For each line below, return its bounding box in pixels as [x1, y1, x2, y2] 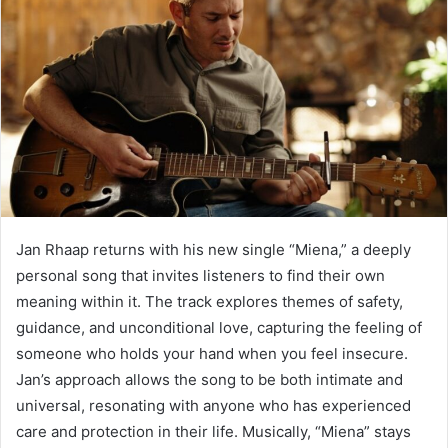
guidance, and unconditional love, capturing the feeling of [16, 317, 422, 337]
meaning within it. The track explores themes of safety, [16, 291, 403, 311]
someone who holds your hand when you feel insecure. [16, 343, 408, 363]
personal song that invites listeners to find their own [16, 265, 385, 285]
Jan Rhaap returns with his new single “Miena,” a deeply [16, 239, 411, 259]
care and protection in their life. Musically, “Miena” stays [16, 421, 411, 441]
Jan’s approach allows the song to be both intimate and [16, 369, 403, 389]
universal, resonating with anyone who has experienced [16, 395, 411, 415]
